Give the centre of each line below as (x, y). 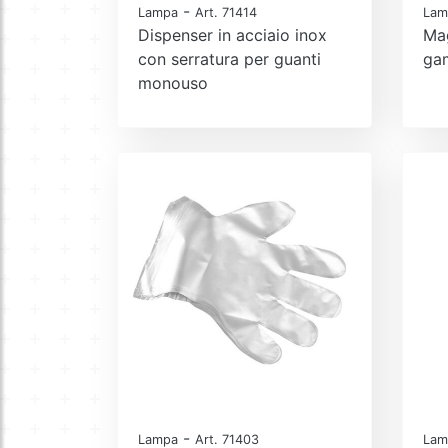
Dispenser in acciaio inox (232, 34)
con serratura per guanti (229, 58)
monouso (173, 82)
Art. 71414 (226, 12)
